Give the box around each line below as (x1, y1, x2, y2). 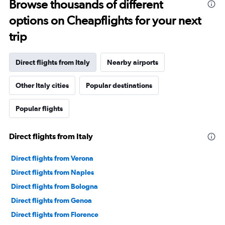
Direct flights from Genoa (11, 196, 92, 205)
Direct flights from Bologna (11, 182, 98, 191)
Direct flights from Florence (11, 210, 98, 219)
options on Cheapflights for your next (9, 13, 201, 28)
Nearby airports (107, 58, 158, 67)
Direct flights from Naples (11, 168, 94, 177)
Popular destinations (86, 81, 152, 90)
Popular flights (16, 104, 63, 113)
